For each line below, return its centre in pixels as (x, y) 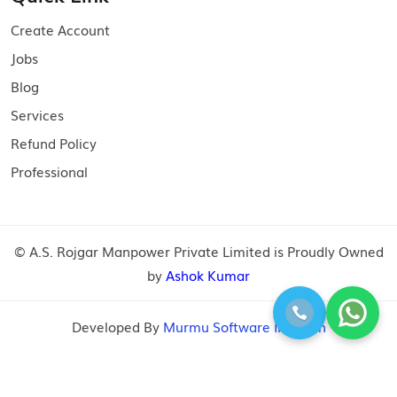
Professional (49, 171)
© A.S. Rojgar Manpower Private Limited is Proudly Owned (198, 251)
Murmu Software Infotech (244, 327)
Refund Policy (54, 143)
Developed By (117, 327)
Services (37, 115)
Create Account (60, 30)
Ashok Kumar (208, 275)
